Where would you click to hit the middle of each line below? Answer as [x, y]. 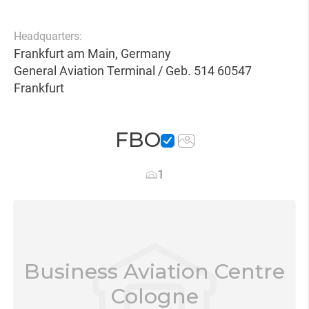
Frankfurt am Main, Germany [92, 53]
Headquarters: [48, 36]
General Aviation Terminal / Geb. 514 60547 [133, 71]
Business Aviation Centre [154, 272]
